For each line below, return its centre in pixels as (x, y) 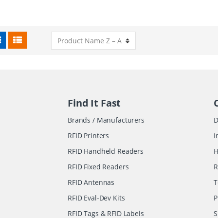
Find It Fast (94, 103)
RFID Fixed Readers (98, 166)
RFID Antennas (91, 182)
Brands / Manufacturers (106, 120)
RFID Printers (89, 135)
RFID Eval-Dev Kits (96, 198)
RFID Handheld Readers (106, 151)
